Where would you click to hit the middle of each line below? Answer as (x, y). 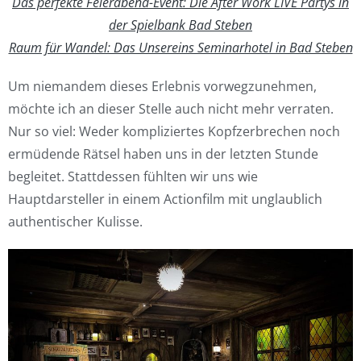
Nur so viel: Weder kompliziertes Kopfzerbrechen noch (174, 131)
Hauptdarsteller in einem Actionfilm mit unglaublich (165, 199)
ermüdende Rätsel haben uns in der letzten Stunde (163, 154)
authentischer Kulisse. (75, 222)
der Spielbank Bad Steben (180, 25)
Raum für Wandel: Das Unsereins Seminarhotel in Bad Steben (180, 48)
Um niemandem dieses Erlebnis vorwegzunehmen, (162, 86)
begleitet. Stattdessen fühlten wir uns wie (133, 176)
